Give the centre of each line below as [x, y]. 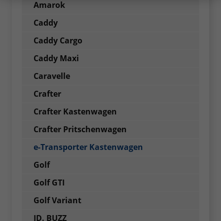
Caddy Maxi [56, 58]
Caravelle [52, 76]
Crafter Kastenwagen [75, 111]
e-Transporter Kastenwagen [88, 147]
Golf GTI [49, 182]
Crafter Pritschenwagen [80, 129]
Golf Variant [57, 200]
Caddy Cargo [58, 40]
